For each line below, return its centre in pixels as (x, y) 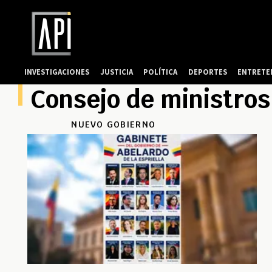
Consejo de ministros (150, 100)
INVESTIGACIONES (57, 72)
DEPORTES (207, 72)
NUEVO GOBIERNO (114, 125)
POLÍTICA (161, 72)
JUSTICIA (116, 72)
